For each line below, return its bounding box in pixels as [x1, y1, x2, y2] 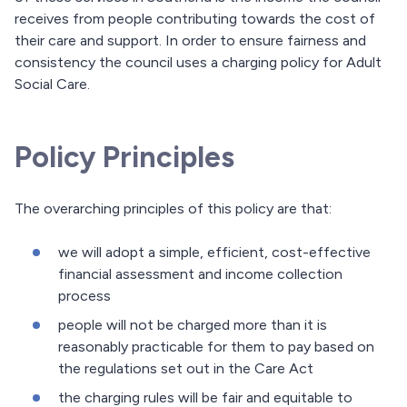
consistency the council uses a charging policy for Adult [15, 54, 382, 72]
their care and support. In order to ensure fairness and [15, 32, 366, 50]
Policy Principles [15, 140, 234, 175]
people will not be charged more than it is [58, 316, 327, 334]
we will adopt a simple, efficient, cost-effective [58, 243, 371, 262]
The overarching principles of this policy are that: [15, 200, 332, 218]
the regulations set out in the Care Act [58, 360, 313, 378]
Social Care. [15, 75, 90, 94]
